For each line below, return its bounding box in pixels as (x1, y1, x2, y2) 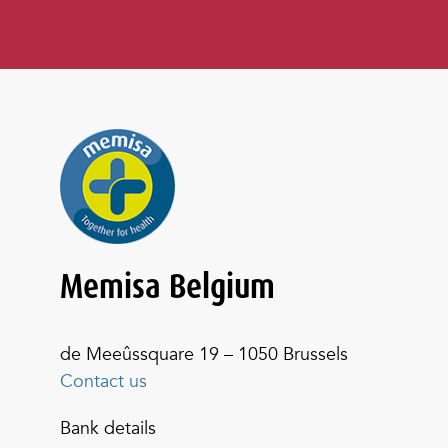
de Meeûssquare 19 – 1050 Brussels (60, 342, 348, 367)
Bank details (60, 416, 156, 441)
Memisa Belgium (60, 264, 275, 309)
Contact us (60, 369, 147, 394)
